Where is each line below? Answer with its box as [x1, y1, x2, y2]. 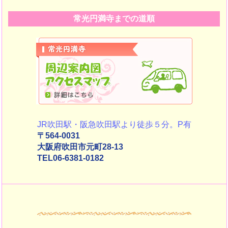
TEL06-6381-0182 [37, 154, 104, 162]
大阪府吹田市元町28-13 [37, 142, 123, 151]
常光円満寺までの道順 [73, 14, 155, 23]
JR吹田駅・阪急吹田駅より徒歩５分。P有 [37, 120, 191, 129]
